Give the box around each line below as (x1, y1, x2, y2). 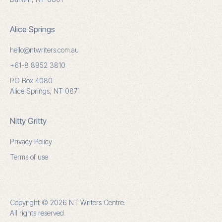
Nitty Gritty (10, 116, 47, 126)
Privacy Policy (10, 137, 52, 146)
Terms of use (10, 153, 48, 161)
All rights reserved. (10, 209, 65, 217)
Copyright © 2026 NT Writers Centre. (10, 198, 125, 207)
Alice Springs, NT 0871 (10, 87, 80, 95)
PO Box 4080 (10, 76, 53, 85)
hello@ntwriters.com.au (10, 46, 79, 54)
